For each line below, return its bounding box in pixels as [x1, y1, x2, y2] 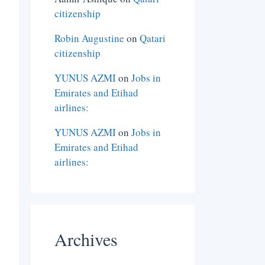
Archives [54, 227, 118, 251]
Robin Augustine [54, 31, 125, 46]
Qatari [140, 31, 166, 46]
